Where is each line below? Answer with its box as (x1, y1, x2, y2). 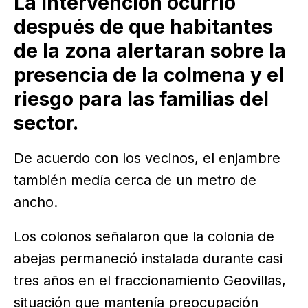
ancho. (14, 194, 58, 211)
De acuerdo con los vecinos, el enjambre (14, 150, 280, 167)
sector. (14, 111, 78, 135)
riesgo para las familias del (14, 87, 269, 111)
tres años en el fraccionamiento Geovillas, (14, 272, 286, 289)
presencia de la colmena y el (14, 63, 284, 87)
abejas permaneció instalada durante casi (14, 250, 283, 267)
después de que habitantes (14, 15, 273, 39)
